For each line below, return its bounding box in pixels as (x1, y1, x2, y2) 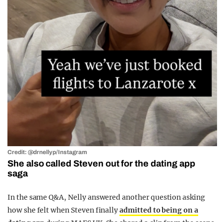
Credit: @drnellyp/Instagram (7, 149, 87, 156)
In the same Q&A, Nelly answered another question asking (7, 193, 205, 202)
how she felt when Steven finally (7, 206, 120, 215)
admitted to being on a (119, 206, 198, 215)
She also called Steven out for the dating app (7, 159, 195, 169)
